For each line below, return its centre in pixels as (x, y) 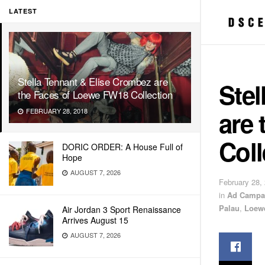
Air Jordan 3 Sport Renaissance (122, 209)
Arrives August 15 (95, 220)
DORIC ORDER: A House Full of (122, 147)
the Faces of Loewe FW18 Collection (95, 94)
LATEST (23, 11)
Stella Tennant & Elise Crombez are (93, 81)
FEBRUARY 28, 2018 (56, 111)
